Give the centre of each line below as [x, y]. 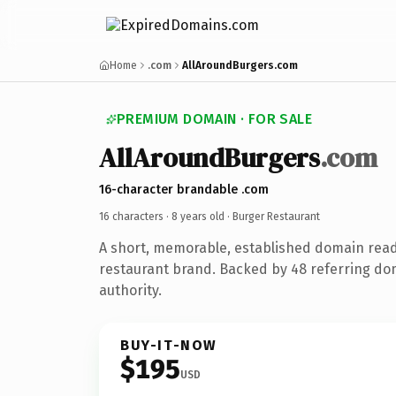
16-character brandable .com [184, 189]
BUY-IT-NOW [169, 345]
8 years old [198, 216]
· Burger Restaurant [272, 216]
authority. [130, 290]
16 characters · [135, 216]
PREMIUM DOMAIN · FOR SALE [214, 119]
